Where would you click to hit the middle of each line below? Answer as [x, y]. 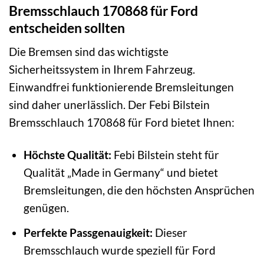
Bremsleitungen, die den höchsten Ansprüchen [139, 190]
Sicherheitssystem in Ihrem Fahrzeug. [102, 70]
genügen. [46, 207]
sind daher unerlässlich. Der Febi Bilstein [109, 105]
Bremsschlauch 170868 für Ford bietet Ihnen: [122, 123]
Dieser [170, 232]
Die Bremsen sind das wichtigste [89, 52]
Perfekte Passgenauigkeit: [88, 232]
